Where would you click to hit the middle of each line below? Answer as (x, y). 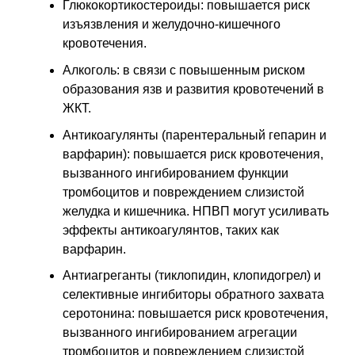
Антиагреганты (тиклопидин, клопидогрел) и (192, 276)
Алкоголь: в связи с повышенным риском (184, 70)
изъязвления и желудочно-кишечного (172, 25)
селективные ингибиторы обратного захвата (193, 295)
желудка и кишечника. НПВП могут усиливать (196, 211)
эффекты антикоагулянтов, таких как (171, 230)
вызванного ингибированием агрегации (180, 333)
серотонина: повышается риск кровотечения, (195, 314)
